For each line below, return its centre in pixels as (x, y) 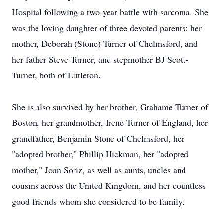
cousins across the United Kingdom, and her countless (109, 185)
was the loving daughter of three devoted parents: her (107, 28)
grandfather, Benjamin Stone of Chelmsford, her (98, 138)
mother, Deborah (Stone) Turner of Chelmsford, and (105, 43)
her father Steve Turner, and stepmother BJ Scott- (100, 59)
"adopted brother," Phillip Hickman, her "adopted (100, 154)
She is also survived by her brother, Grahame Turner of (110, 107)
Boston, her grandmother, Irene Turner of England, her (110, 122)
